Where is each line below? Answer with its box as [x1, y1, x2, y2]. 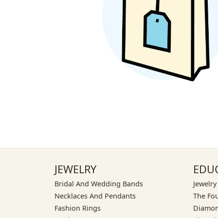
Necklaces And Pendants [54, 191, 136, 200]
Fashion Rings [54, 203, 101, 213]
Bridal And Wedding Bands [54, 179, 143, 188]
